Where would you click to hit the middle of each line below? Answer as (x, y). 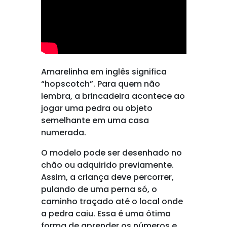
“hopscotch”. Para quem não (100, 84)
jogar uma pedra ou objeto (97, 108)
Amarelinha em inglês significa (104, 72)
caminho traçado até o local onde (112, 201)
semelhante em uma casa (95, 120)
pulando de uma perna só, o (99, 189)
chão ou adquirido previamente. (107, 165)
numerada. (63, 133)
